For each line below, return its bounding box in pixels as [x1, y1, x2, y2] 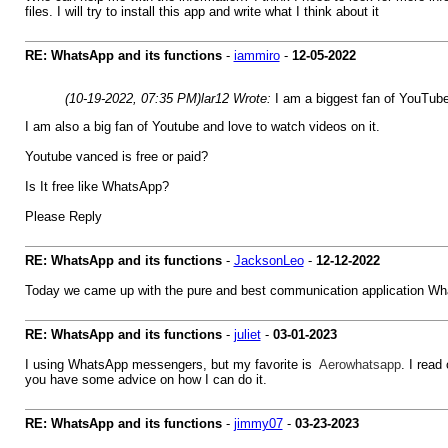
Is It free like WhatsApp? [24, 179, 169, 194]
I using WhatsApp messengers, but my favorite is [24, 357, 319, 372]
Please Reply [24, 209, 102, 224]
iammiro [233, 48, 280, 63]
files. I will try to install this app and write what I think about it [24, 4, 379, 19]
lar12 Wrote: [200, 91, 275, 106]
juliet [233, 327, 261, 342]
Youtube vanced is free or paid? [24, 149, 208, 164]
